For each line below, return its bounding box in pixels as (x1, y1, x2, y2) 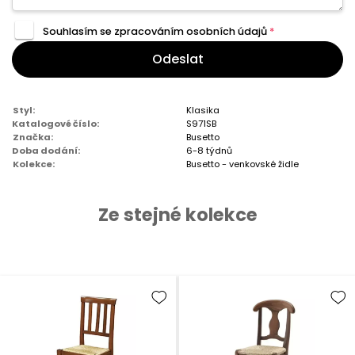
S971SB (186, 117, 217, 131)
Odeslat (151, 50, 204, 69)
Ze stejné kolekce (97, 202, 258, 228)
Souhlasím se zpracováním (42, 25, 186, 39)
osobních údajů (185, 25, 267, 39)
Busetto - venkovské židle (186, 158, 300, 171)
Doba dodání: (12, 144, 80, 158)
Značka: (13, 131, 53, 144)
